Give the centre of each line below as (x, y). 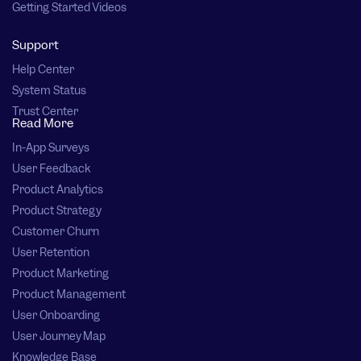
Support (35, 46)
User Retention (51, 253)
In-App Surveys (51, 148)
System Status (49, 91)
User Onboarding (56, 315)
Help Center (43, 70)
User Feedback (51, 169)
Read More (43, 124)
